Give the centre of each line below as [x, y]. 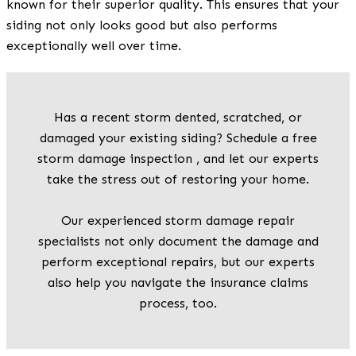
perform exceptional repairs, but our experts [178, 261]
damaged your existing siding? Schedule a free [178, 137]
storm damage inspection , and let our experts [178, 158]
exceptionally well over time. [94, 45]
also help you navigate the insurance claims [178, 282]
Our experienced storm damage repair [178, 220]
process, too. [178, 303]
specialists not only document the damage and [178, 241]
